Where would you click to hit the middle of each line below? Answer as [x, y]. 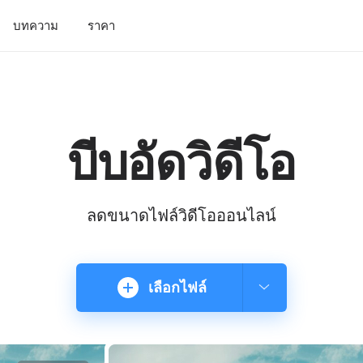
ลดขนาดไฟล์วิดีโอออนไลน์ [181, 216]
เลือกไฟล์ [177, 287]
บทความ [36, 25]
